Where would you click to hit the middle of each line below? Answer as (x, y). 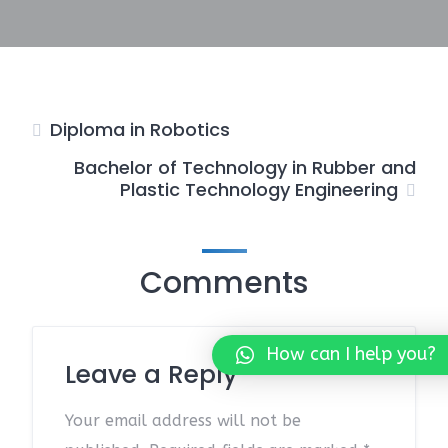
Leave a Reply (151, 374)
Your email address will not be (183, 420)
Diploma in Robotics (140, 129)
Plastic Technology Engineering (259, 189)
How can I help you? (351, 354)
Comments (224, 283)
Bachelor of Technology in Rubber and (245, 167)
